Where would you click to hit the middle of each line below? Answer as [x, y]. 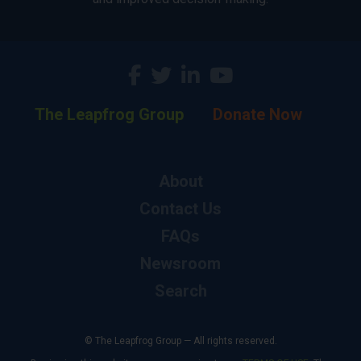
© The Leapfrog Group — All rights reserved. [180, 341]
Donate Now [257, 114]
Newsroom [180, 263]
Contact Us [180, 209]
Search [180, 291]
